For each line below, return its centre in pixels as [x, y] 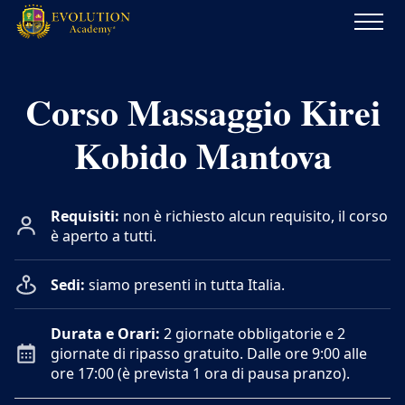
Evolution [46, 50]
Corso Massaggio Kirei [202, 112]
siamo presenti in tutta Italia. [185, 285]
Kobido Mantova [202, 155]
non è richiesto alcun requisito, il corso [254, 216]
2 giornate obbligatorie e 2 [253, 334]
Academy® [51, 71]
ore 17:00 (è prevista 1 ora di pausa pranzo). [200, 373]
